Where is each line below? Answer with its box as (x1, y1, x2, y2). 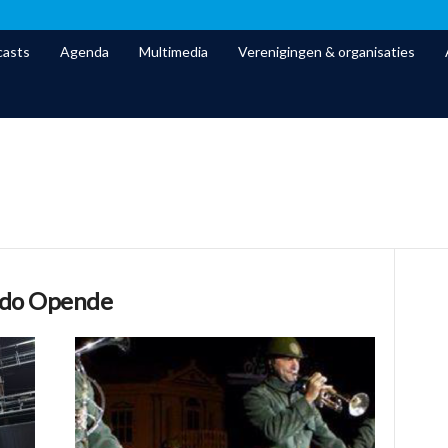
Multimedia (138, 43, 208, 60)
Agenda (59, 43, 109, 60)
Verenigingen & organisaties (237, 43, 415, 60)
